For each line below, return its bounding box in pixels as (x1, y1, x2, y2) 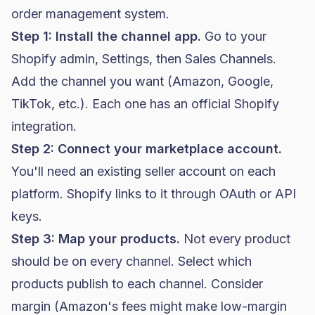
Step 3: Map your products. (11, 231, 180, 246)
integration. (11, 119, 77, 134)
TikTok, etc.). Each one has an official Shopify (11, 96, 279, 111)
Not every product (180, 231, 290, 246)
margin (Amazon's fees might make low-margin (11, 299, 287, 314)
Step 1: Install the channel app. (11, 29, 201, 44)
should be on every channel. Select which (11, 254, 252, 269)
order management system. (11, 6, 169, 21)
